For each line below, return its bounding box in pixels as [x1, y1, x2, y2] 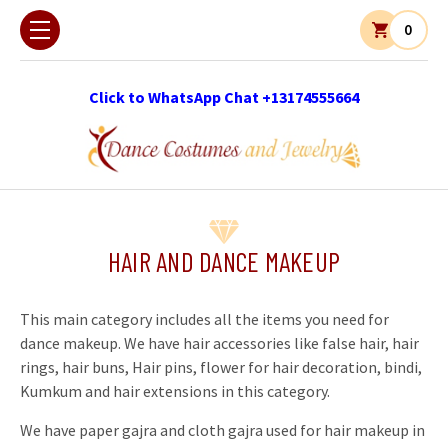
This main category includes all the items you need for [20, 308, 389, 329]
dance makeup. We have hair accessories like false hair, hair [20, 332, 419, 353]
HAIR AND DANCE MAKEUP [107, 244, 341, 277]
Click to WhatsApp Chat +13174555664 [89, 87, 359, 107]
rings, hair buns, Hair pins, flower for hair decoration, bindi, [20, 356, 422, 377]
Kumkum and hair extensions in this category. [20, 380, 330, 401]
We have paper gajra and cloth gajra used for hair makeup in [20, 419, 425, 440]
